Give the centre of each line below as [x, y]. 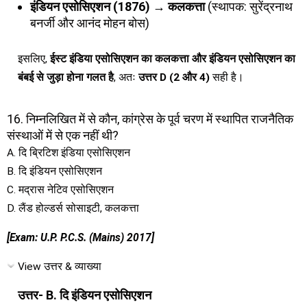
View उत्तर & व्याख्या [60, 267]
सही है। [227, 77]
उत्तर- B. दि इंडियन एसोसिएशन [85, 295]
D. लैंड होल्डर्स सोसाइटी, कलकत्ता [73, 208]
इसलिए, [34, 59]
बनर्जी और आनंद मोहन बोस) [90, 23]
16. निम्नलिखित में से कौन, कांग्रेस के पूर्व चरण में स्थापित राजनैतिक [150, 119]
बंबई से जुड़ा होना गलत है [66, 77]
